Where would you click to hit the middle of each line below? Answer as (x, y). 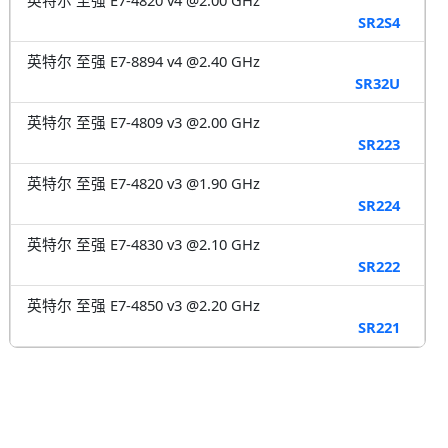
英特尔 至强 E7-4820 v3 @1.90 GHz (143, 182)
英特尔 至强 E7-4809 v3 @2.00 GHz (143, 121)
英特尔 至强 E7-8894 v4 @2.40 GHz (143, 60)
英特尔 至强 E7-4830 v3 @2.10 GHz (143, 243)
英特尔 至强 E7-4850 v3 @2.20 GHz (143, 304)
